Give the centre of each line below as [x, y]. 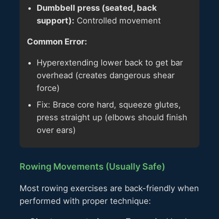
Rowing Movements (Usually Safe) [92, 166]
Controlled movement [118, 21]
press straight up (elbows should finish [112, 117]
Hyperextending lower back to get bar [110, 62]
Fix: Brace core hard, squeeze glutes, [109, 104]
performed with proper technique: [85, 201]
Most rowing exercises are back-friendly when [109, 188]
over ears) [56, 130]
